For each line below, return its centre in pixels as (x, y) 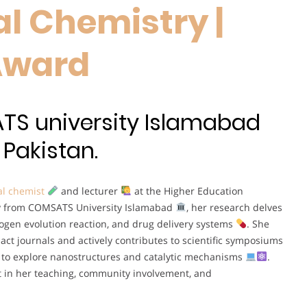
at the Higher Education (187, 191)
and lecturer (89, 191)
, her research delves (234, 207)
